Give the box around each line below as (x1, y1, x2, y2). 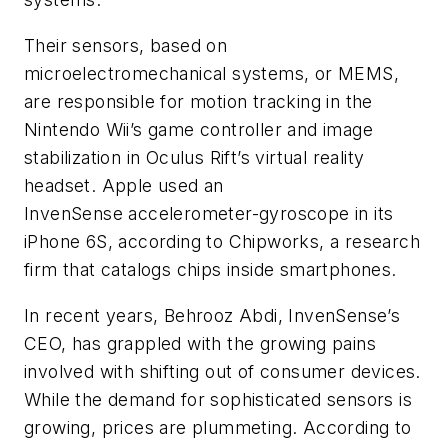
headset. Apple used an (24, 174, 224, 196)
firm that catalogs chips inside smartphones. (24, 258, 397, 280)
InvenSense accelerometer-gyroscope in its (24, 202, 394, 224)
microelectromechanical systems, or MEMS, (24, 62, 399, 84)
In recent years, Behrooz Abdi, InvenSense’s (24, 304, 401, 326)
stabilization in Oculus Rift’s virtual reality (24, 146, 365, 168)
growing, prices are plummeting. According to (24, 416, 412, 438)
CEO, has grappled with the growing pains (24, 332, 376, 354)
